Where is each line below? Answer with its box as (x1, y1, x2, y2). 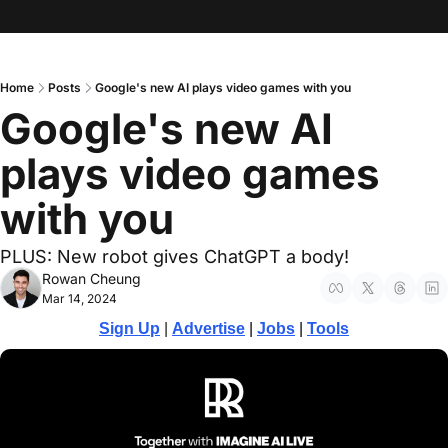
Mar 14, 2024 (42, 291, 117, 306)
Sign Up (99, 320, 160, 337)
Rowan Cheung (42, 270, 141, 287)
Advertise (172, 320, 245, 337)
